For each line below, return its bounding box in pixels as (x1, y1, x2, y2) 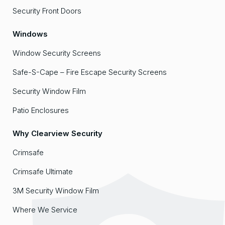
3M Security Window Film (13, 186, 99, 196)
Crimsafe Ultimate (13, 167, 73, 177)
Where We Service (13, 205, 77, 215)
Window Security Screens (13, 48, 101, 58)
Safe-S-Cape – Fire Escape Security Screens (13, 67, 167, 77)
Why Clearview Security (13, 129, 102, 139)
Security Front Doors (13, 6, 81, 16)
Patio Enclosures (13, 105, 69, 116)
